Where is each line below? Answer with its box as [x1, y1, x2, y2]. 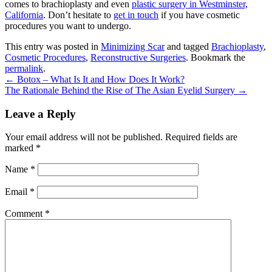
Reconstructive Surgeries [90, 52, 186, 63]
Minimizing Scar [101, 41, 165, 52]
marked [5, 143, 36, 154]
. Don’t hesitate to [43, 9, 114, 20]
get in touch [114, 9, 158, 20]
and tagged [165, 41, 211, 52]
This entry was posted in [5, 41, 101, 52]
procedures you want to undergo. [5, 20, 131, 31]
